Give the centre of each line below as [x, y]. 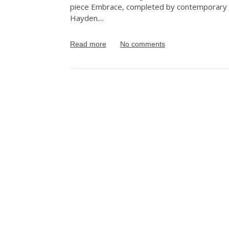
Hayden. [85, 18]
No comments [143, 44]
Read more [88, 44]
